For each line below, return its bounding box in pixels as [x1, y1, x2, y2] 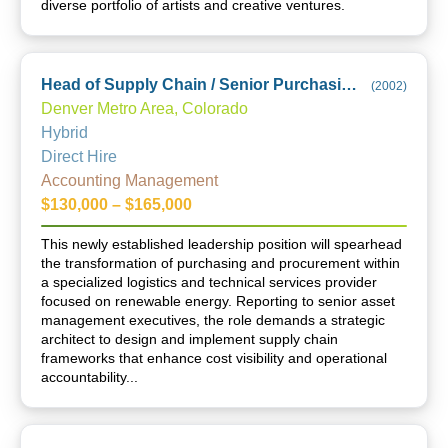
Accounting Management [41, 172, 218, 189]
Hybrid [41, 124, 88, 141]
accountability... [41, 369, 138, 385]
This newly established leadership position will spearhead [41, 236, 402, 252]
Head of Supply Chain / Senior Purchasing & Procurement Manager [341, 76, 357, 93]
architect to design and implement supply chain [41, 331, 338, 347]
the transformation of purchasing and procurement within [41, 255, 400, 271]
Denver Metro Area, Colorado [41, 100, 248, 117]
